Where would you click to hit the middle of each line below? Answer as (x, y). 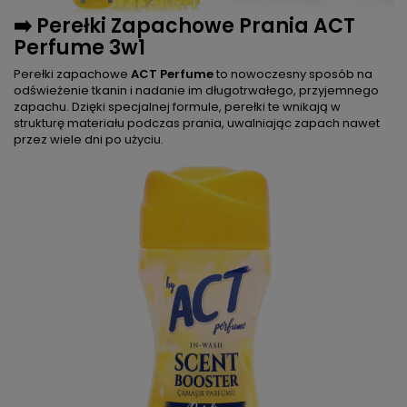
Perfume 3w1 (79, 47)
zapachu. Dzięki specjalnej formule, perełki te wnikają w (177, 106)
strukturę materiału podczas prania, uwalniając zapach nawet (197, 123)
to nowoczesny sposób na (293, 74)
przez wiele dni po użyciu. (89, 139)
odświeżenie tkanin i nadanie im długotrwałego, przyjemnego (196, 90)
